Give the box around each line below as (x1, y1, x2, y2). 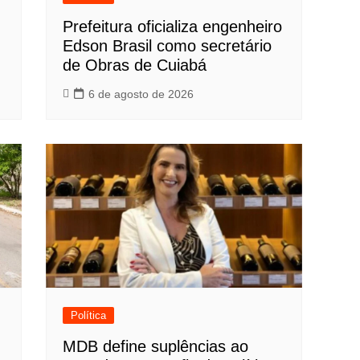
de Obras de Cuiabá (63, 56, 207, 75)
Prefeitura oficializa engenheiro (63, 18, 283, 36)
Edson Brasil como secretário (63, 37, 272, 55)
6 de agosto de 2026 (88, 88, 194, 101)
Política (71, 309, 107, 322)
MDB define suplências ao (63, 337, 249, 356)
